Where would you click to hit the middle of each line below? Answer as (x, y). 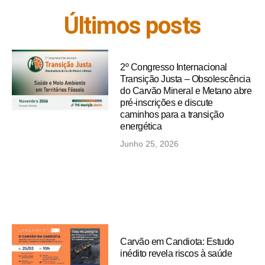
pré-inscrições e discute (167, 102)
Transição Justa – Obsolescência (185, 79)
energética (141, 126)
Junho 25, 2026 (150, 143)
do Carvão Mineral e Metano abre (186, 91)
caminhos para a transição (172, 114)
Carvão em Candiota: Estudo (177, 241)
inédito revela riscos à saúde (176, 253)
